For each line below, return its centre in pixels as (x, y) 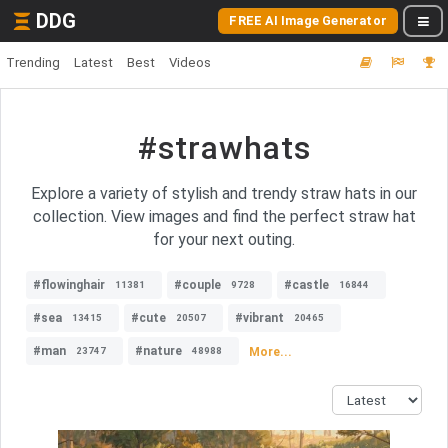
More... (270, 351)
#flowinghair (69, 285)
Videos (190, 62)
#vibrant (259, 318)
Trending (33, 62)
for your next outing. (224, 239)
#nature (158, 351)
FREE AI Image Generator (308, 20)
